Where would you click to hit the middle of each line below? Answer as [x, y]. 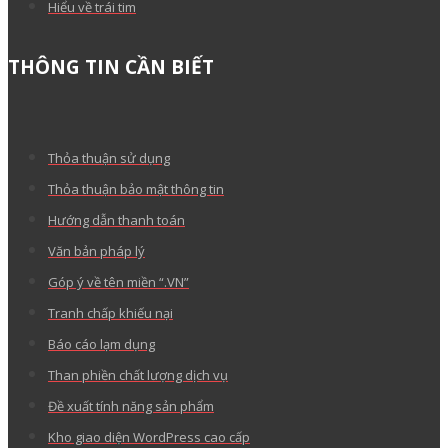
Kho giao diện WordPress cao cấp [149, 436]
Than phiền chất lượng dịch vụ [138, 374]
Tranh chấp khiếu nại [110, 312]
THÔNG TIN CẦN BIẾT [111, 66]
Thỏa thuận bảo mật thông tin [136, 188]
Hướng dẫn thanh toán [116, 219]
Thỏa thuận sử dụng [109, 157]
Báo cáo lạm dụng [101, 343]
